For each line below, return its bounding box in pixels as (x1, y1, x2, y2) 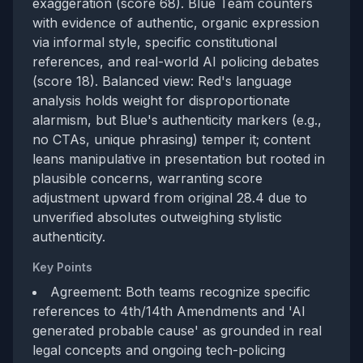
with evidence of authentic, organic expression (32, 15, 319, 31)
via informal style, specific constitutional (32, 34, 277, 50)
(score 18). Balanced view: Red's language (32, 73, 292, 89)
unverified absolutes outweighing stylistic (32, 209, 282, 225)
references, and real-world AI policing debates (32, 53, 319, 70)
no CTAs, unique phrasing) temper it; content (32, 131, 310, 147)
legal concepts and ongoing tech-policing (32, 342, 285, 358)
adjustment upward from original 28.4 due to (32, 190, 307, 206)
